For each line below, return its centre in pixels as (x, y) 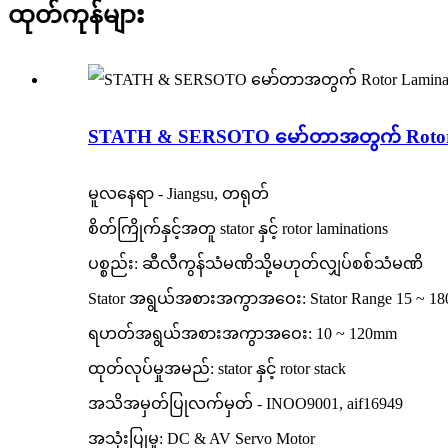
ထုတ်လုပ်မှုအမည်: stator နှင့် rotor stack (217, 368)
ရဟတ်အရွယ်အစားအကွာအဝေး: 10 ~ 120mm (242, 333)
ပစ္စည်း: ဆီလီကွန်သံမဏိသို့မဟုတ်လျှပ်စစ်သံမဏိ (255, 263)
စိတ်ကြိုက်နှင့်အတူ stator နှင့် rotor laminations (238, 228)
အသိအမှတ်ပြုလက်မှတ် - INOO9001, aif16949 (245, 403)
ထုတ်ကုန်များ (76, 15)
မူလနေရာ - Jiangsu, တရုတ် (178, 193)
